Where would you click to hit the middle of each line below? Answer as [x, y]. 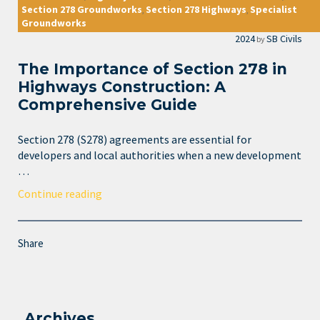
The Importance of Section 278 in [152, 69]
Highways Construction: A [122, 87]
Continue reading [60, 193]
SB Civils [284, 39]
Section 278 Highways [196, 10]
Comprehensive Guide [107, 105]
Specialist [274, 10]
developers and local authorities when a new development [160, 155]
